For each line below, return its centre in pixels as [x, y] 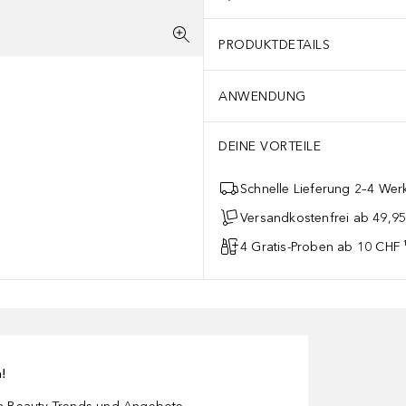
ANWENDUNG [262, 96]
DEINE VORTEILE [270, 146]
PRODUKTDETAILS [274, 44]
